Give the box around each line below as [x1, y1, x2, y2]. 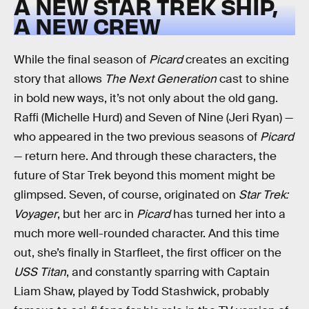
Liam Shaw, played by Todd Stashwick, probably [14, 283, 269, 299]
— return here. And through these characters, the [14, 148, 277, 163]
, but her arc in [57, 206, 137, 221]
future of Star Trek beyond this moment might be [14, 168, 275, 183]
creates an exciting [183, 52, 289, 67]
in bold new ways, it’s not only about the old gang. [14, 90, 278, 106]
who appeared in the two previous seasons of [14, 129, 260, 144]
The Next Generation [105, 71, 219, 86]
